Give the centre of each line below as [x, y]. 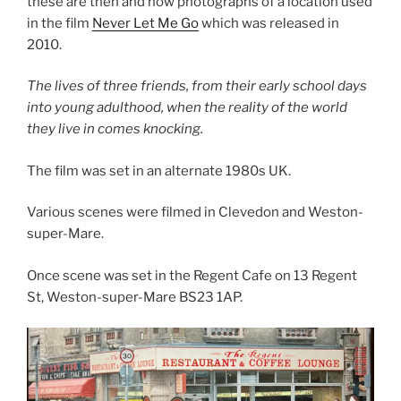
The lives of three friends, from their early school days [197, 86]
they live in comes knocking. [115, 129]
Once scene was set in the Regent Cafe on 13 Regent [192, 275]
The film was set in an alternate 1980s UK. [159, 171]
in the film [60, 23]
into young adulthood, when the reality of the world [187, 108]
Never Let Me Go [145, 23]
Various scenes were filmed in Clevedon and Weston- [195, 213]
